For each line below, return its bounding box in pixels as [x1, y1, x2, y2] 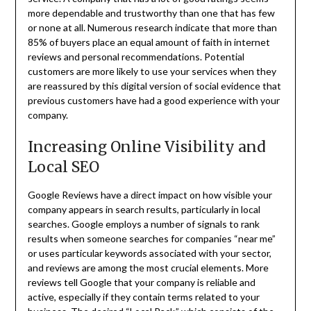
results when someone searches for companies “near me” [27, 233, 276, 245]
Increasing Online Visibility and [27, 137, 266, 157]
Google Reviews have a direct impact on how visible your [27, 189, 272, 201]
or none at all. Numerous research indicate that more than [27, 22, 277, 34]
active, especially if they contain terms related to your [27, 291, 260, 303]
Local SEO [27, 158, 99, 177]
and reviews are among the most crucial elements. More [27, 262, 269, 274]
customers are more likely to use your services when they [27, 65, 276, 78]
